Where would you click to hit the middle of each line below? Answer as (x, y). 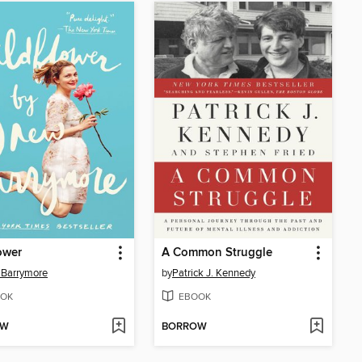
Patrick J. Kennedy (214, 274)
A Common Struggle (217, 253)
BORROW (184, 327)
